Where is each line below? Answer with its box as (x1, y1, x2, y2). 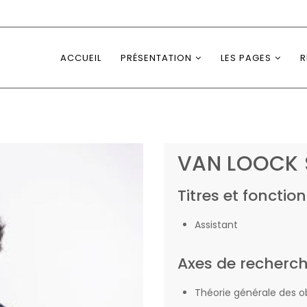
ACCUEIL (60, 51, 101, 64)
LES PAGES (221, 51, 271, 64)
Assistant (195, 218, 238, 232)
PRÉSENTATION (121, 51, 192, 64)
